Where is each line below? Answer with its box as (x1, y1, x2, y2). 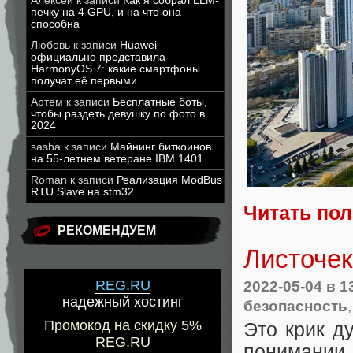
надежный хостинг (62, 294, 184, 310)
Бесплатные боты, (113, 96, 207, 108)
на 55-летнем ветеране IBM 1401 (31, 153, 203, 165)
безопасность (243, 296, 347, 314)
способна (31, 18, 80, 30)
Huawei (120, 39, 157, 51)
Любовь (31, 39, 70, 51)
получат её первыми (31, 75, 137, 87)
